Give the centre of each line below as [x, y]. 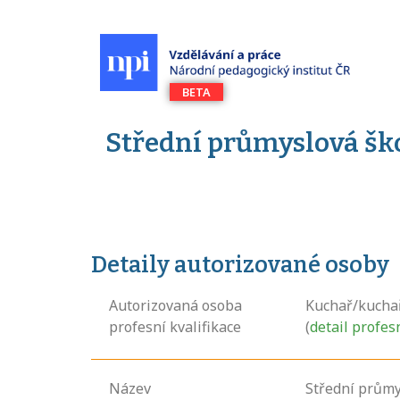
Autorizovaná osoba [175, 305]
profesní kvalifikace [175, 327]
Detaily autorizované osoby [240, 265]
